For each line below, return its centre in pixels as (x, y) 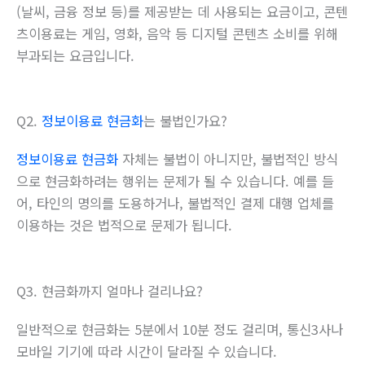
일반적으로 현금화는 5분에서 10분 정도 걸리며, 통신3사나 (180, 329)
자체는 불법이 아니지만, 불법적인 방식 (228, 159)
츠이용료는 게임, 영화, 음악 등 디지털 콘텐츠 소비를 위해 (177, 34)
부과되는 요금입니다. (75, 56)
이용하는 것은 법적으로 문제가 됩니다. (124, 225)
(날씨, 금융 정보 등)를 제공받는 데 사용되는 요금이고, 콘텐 (182, 12)
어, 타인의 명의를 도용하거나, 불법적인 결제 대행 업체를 (175, 203)
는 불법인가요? (185, 121)
